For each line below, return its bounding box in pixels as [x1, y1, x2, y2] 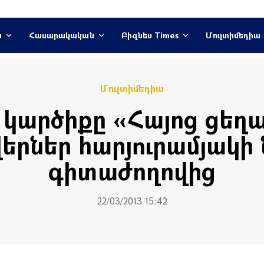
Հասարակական [28, 29, 94, 41]
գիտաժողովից [48, 155, 216, 187]
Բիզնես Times [121, 29, 179, 41]
